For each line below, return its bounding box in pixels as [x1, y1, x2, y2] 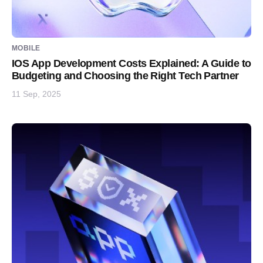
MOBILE [12, 44, 41, 52]
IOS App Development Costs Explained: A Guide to [12, 58, 251, 69]
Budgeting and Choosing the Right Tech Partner [12, 70, 239, 82]
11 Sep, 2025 [12, 89, 61, 99]
